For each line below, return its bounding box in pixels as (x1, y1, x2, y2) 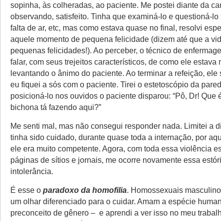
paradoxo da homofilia (43, 185, 127, 194)
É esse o (10, 185, 43, 194)
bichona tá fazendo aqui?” (10, 102, 101, 111)
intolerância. (10, 166, 53, 176)
